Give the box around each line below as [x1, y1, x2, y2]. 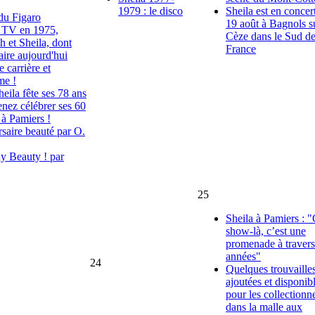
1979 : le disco [118, 4, 183, 17]
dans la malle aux [226, 300, 302, 313]
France [226, 42, 256, 55]
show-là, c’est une [226, 224, 306, 237]
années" [226, 250, 261, 262]
